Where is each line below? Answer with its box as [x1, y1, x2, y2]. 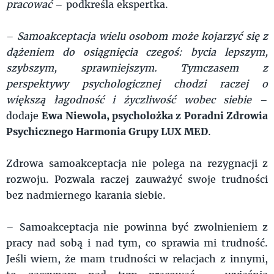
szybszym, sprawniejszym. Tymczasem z [6, 61, 268, 74]
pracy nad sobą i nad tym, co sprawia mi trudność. [6, 235, 268, 249]
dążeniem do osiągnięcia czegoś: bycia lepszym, [6, 45, 268, 58]
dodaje [6, 108, 42, 122]
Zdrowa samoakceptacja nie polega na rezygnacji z [6, 156, 268, 169]
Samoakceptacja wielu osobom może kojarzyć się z [17, 29, 268, 42]
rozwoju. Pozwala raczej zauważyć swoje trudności [6, 172, 268, 185]
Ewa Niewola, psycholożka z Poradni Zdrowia [42, 108, 268, 122]
